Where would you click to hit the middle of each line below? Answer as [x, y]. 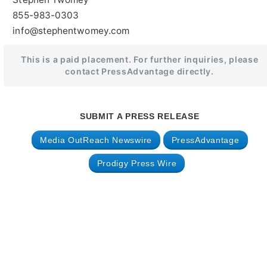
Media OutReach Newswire [96, 140]
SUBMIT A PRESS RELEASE [139, 116]
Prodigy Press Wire [137, 163]
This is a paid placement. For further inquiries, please [139, 59]
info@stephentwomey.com [71, 30]
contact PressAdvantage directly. [139, 71]
